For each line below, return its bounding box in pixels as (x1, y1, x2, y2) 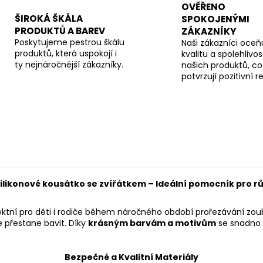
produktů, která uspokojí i (14, 47, 117, 59)
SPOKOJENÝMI (181, 12, 249, 25)
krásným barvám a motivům (88, 217, 216, 229)
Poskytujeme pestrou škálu (14, 36, 124, 48)
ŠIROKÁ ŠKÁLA (14, 12, 83, 25)
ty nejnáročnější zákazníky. (14, 58, 123, 70)
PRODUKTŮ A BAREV (14, 24, 105, 37)
